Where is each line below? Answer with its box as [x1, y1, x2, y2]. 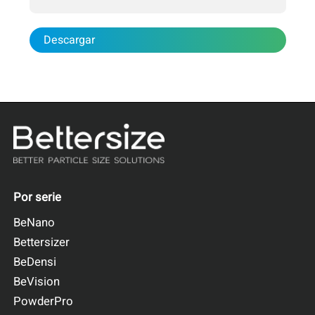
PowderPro [13, 292, 74, 311]
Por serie [13, 188, 62, 207]
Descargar [43, 32, 95, 49]
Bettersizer [13, 233, 70, 252]
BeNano [13, 214, 56, 232]
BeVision [13, 273, 60, 291]
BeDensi [13, 253, 57, 271]
